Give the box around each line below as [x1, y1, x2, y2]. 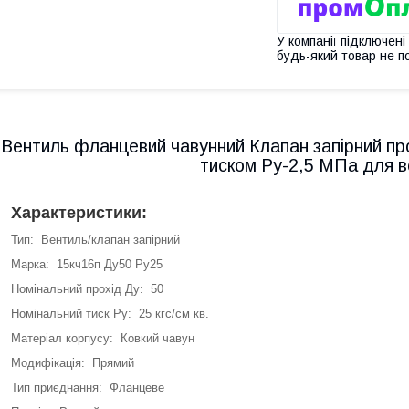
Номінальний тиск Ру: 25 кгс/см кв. [11, 307, 216, 321]
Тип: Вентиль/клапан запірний [11, 233, 180, 247]
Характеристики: [11, 204, 147, 223]
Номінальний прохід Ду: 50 [11, 282, 163, 297]
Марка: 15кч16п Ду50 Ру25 [11, 257, 163, 272]
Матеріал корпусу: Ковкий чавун [11, 331, 194, 346]
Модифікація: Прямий [11, 356, 134, 371]
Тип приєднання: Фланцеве [11, 381, 164, 395]
